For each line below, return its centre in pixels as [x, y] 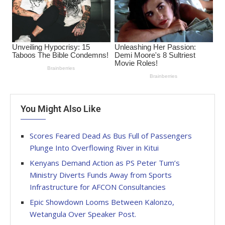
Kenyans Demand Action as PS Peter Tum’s [105, 163]
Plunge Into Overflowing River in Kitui [94, 148]
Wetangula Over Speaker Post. [83, 214]
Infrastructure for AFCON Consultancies [98, 187]
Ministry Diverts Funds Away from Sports [101, 175]
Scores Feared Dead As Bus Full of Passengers [111, 136]
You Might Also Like [61, 109]
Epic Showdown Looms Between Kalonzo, [102, 202]
